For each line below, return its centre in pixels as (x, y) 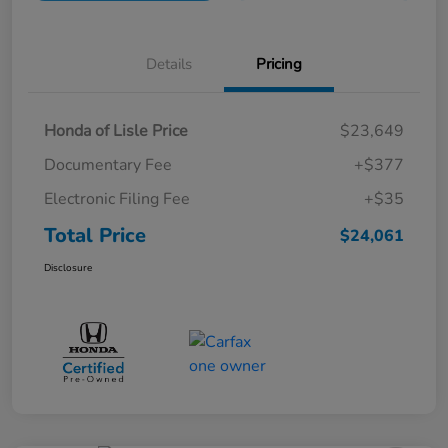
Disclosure (68, 267)
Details (169, 63)
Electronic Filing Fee (117, 198)
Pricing (279, 63)
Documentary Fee (108, 164)
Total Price (95, 235)
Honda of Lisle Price (116, 130)
